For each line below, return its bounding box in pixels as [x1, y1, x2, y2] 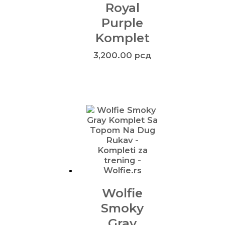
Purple [101, 15, 144, 31]
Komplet [95, 30, 150, 46]
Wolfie [102, 185, 143, 201]
